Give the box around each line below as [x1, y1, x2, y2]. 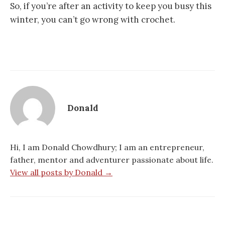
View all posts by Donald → [10, 167, 113, 177]
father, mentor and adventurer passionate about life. [10, 154, 213, 165]
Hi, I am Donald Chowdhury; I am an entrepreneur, [10, 142, 204, 152]
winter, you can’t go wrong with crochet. [10, 14, 175, 25]
